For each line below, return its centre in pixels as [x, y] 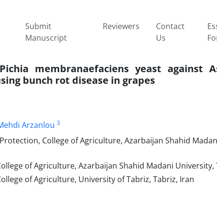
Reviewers [121, 26]
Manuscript [46, 38]
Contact [170, 26]
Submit [38, 26]
